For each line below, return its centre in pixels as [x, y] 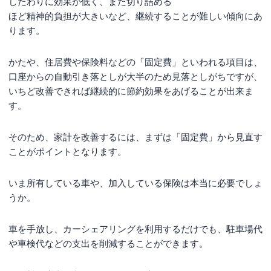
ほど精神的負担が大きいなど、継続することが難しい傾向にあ [135, 16]
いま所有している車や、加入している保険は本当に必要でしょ [135, 183]
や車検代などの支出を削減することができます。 [108, 243]
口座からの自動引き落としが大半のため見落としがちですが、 [135, 76]
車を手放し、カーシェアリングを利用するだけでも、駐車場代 [135, 229]
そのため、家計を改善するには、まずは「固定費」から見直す [135, 137]
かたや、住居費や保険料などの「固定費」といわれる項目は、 [135, 62]
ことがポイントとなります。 [67, 151]
